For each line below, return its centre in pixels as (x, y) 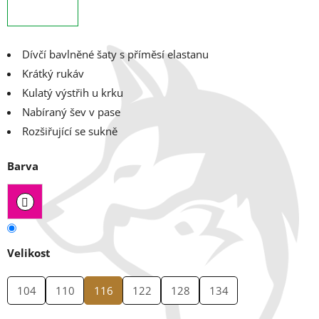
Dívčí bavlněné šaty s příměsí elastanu (115, 54)
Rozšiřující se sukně (70, 131)
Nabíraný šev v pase (71, 112)
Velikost (29, 253)
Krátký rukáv (53, 74)
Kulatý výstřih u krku (73, 93)
